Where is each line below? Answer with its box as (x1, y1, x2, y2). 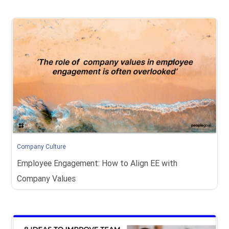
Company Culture (17, 143, 66, 150)
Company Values (17, 173, 76, 184)
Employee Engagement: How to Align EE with (17, 158, 178, 168)
